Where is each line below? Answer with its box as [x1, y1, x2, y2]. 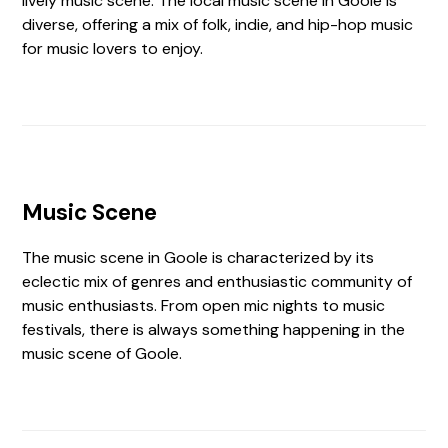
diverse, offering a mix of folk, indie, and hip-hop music [22, 14, 414, 35]
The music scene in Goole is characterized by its [22, 247, 375, 268]
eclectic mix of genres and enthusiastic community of [22, 271, 413, 292]
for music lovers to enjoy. [22, 38, 204, 59]
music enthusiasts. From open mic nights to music [22, 295, 386, 316]
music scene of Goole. [22, 343, 183, 364]
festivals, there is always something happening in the [22, 319, 406, 340]
